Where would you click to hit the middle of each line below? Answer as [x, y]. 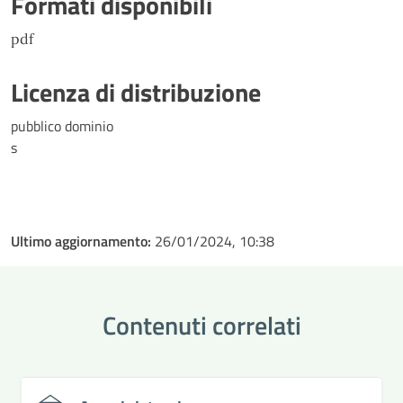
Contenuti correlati [201, 325]
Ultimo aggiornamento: [83, 241]
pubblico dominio [62, 126]
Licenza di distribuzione [136, 92]
